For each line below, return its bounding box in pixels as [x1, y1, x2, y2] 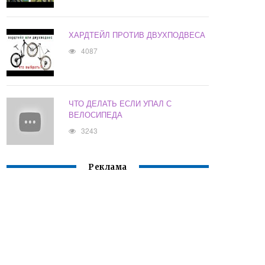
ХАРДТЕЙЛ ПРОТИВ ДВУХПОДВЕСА [69, 29, 206, 41]
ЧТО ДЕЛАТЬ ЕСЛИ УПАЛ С [69, 98, 172, 109]
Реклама [88, 162, 127, 173]
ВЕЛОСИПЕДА [69, 109, 123, 121]
